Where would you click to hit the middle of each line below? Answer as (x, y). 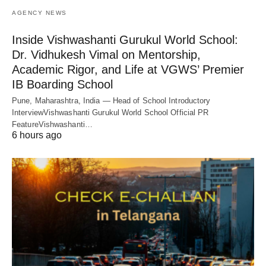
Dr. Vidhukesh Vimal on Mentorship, (106, 54)
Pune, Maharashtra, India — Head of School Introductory (111, 100)
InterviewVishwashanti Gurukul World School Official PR (110, 112)
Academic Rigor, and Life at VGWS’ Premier (128, 69)
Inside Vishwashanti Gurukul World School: (125, 39)
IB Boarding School (62, 84)
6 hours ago (37, 135)
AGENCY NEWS (39, 12)
